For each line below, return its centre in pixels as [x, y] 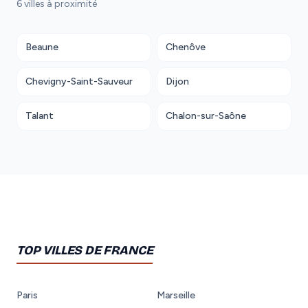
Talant [40, 115]
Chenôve [186, 47]
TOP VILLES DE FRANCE [85, 250]
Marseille [176, 295]
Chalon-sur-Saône [206, 115]
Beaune [42, 47]
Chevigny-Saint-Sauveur [79, 81]
